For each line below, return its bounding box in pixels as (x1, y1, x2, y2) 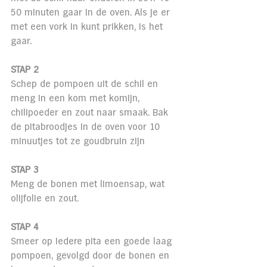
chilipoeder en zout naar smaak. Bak (11, 108, 171, 118)
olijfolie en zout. (11, 194, 79, 204)
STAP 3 (11, 166, 39, 175)
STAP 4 (11, 223, 39, 232)
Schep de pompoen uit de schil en (11, 80, 161, 89)
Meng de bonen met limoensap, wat (11, 180, 167, 190)
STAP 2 (11, 66, 39, 75)
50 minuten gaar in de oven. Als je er (11, 8, 173, 18)
